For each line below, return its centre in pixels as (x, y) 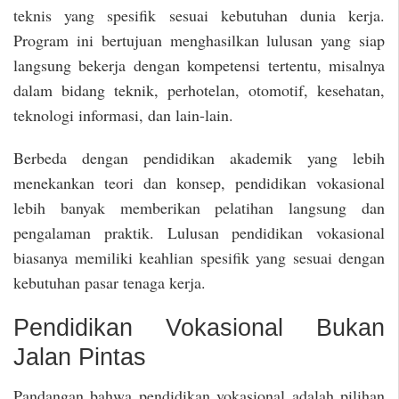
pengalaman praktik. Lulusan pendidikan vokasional (199, 233)
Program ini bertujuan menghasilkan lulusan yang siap (199, 40)
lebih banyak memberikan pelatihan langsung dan (199, 208)
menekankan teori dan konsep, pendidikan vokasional (199, 183)
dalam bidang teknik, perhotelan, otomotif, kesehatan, (199, 90)
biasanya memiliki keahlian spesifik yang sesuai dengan (199, 258)
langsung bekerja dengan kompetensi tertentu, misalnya (199, 65)
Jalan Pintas (80, 358)
